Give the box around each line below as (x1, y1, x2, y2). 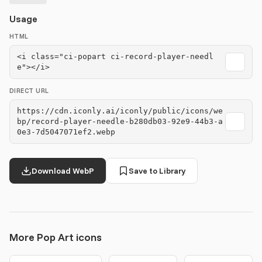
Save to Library (129, 166, 185, 176)
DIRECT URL (9, 87, 49, 95)
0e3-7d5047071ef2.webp (17, 127, 115, 136)
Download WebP (32, 166, 94, 176)
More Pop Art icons (9, 230, 102, 244)
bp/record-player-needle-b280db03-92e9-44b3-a (17, 117, 223, 126)
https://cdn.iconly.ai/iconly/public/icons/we (17, 106, 223, 115)
